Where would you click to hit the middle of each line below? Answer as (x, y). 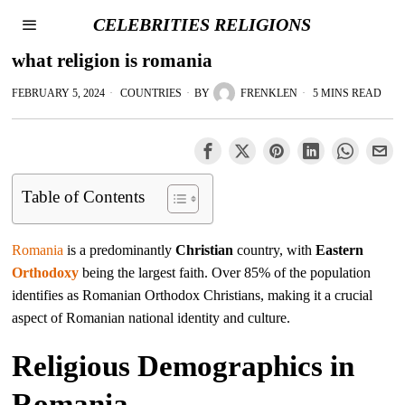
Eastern (340, 250)
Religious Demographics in (184, 366)
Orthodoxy (46, 273)
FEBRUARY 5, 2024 (59, 93)
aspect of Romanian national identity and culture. (151, 318)
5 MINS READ (346, 93)
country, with (275, 250)
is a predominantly (120, 250)
